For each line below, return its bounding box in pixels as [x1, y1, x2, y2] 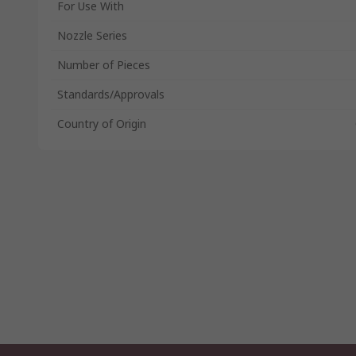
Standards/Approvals [57, 87, 164, 102]
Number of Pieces [57, 57, 150, 72]
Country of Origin [57, 116, 146, 131]
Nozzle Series [57, 28, 127, 43]
